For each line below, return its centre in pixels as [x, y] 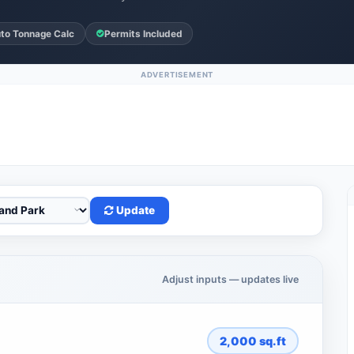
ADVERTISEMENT [177, 74]
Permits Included [143, 34]
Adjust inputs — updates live [230, 280]
